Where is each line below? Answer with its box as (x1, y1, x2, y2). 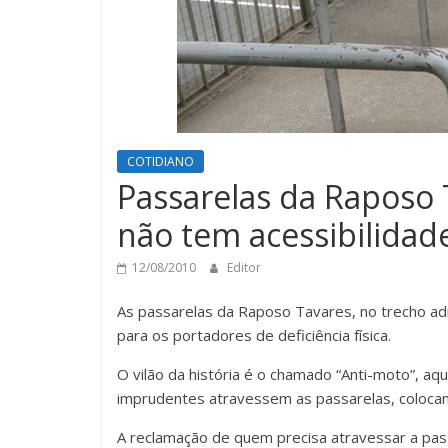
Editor (227, 259, 261, 277)
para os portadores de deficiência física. (117, 325, 391, 346)
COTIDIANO (127, 153, 194, 171)
